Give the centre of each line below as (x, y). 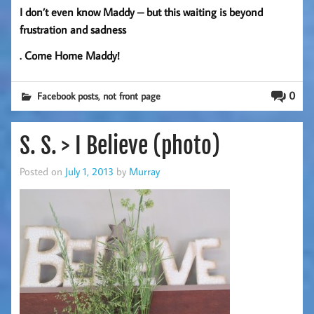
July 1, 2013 (89, 171)
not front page (132, 95)
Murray (144, 171)
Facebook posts (68, 95)
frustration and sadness (73, 29)
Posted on (42, 171)
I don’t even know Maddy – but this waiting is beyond (141, 12)
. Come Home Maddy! (70, 55)
